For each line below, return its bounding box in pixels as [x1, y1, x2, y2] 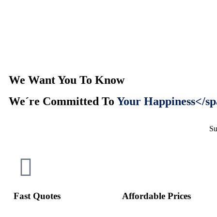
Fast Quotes [14, 190, 61, 201]
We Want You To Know [9, 74, 124, 86]
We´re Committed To [9, 95, 117, 108]
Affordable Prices [122, 190, 191, 201]
